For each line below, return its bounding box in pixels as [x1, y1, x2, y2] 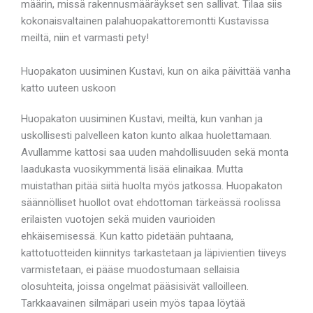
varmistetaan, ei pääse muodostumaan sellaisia [21, 263, 240, 276]
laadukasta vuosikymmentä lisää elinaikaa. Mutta [21, 162, 243, 175]
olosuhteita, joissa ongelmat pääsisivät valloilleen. [21, 279, 249, 293]
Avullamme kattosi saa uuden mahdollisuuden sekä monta [21, 145, 289, 159]
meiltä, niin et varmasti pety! [21, 31, 149, 44]
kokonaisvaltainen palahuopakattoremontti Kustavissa [21, 14, 269, 27]
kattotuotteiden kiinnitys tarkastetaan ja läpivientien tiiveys [21, 246, 286, 259]
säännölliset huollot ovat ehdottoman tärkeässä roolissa [21, 196, 281, 209]
